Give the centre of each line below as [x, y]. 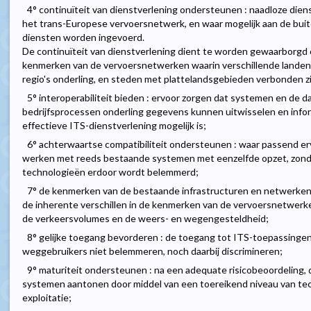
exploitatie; [47, 298]
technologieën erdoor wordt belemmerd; [110, 172]
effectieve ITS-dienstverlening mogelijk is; [114, 126]
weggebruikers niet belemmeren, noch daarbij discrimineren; [152, 251]
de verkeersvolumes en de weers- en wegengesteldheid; [145, 219]
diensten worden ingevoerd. [83, 37]
